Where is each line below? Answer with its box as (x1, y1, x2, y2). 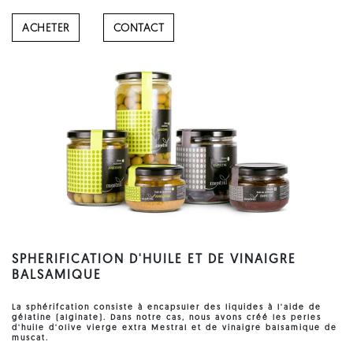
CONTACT (113, 22, 164, 35)
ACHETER (22, 22, 69, 35)
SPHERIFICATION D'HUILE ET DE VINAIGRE (12, 254, 296, 267)
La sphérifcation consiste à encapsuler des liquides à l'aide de (12, 303, 321, 313)
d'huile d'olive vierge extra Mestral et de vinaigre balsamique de (12, 324, 337, 333)
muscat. (12, 334, 49, 344)
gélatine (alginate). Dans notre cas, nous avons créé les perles (12, 314, 321, 323)
